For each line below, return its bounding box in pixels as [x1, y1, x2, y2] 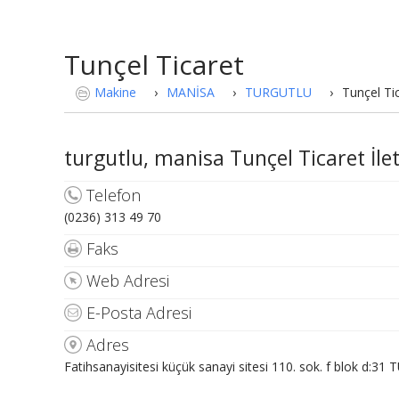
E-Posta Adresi [86, 302, 191, 324]
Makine [94, 84, 136, 101]
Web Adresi [86, 270, 169, 292]
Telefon [86, 184, 141, 207]
